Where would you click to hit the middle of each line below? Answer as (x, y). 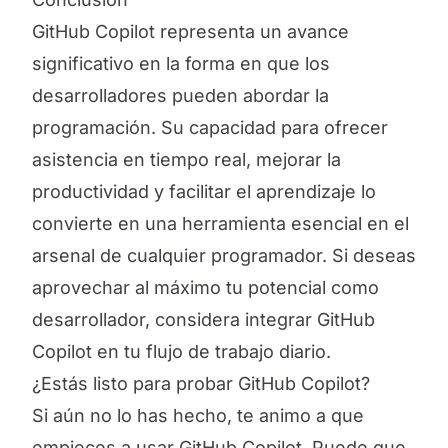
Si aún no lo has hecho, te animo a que (198, 415)
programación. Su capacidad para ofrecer (210, 127)
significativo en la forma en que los (181, 63)
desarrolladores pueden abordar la (180, 95)
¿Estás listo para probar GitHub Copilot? (201, 383)
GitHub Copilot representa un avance (190, 31)
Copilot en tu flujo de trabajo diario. (181, 351)
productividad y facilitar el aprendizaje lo (204, 191)
